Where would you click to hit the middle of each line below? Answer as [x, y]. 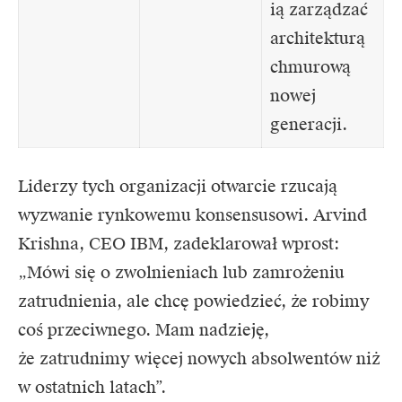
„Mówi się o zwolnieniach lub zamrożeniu [181, 273]
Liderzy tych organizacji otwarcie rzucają [178, 187]
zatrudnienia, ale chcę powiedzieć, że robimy [194, 301]
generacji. [309, 125]
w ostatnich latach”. [92, 388]
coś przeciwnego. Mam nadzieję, [144, 330]
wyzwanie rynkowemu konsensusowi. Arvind [192, 215]
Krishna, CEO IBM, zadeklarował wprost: [179, 244]
